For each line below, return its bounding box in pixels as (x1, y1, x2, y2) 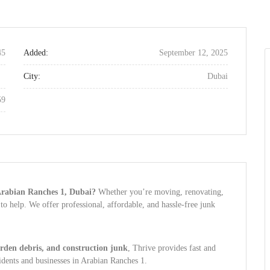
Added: (24, 48, 48, 57)
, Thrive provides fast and (128, 243, 216, 253)
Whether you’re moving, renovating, (96, 187, 224, 196)
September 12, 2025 (159, 48, 228, 57)
